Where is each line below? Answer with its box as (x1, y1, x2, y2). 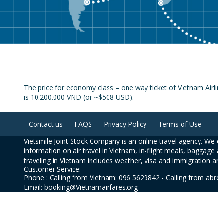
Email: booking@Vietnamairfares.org (23, 182, 138, 192)
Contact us (28, 119, 63, 128)
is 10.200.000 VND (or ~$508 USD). (23, 92, 134, 102)
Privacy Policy (103, 119, 146, 128)
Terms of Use (158, 119, 201, 128)
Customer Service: (23, 164, 81, 174)
